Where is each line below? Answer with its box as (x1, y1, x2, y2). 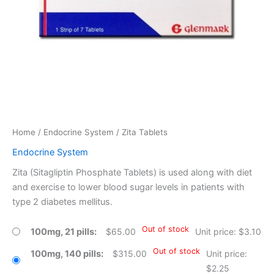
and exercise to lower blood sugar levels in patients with (12, 182, 245, 193)
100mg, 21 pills (31, 226, 94, 237)
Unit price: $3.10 (195, 226, 261, 237)
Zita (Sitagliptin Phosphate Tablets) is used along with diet (12, 167, 252, 179)
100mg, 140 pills (31, 248, 101, 259)
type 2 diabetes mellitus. (12, 196, 113, 208)
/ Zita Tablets (114, 127, 168, 138)
